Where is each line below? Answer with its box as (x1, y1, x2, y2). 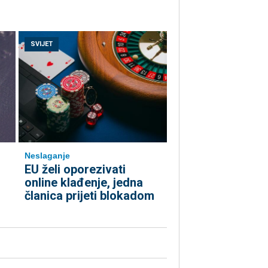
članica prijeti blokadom (25, 188, 154, 203)
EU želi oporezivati (25, 162, 126, 177)
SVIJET (31, 40, 53, 48)
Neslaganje (25, 151, 70, 161)
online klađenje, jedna (25, 175, 143, 190)
